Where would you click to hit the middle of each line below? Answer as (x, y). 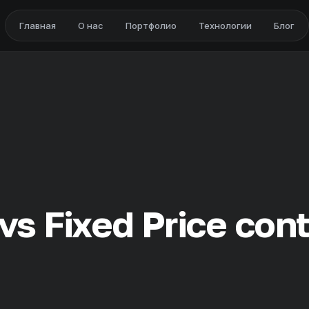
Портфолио (151, 26)
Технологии (226, 26)
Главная (38, 26)
